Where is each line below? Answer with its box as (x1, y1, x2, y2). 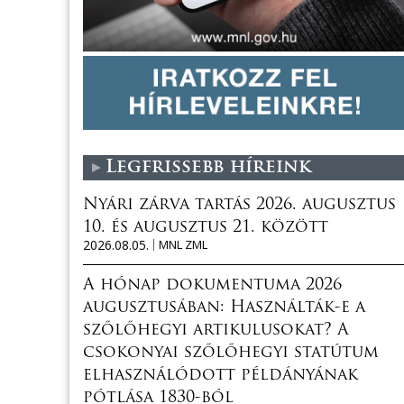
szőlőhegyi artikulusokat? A (83, 321, 349, 339)
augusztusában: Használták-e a (83, 298, 365, 317)
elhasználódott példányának (83, 366, 358, 384)
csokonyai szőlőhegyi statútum (83, 344, 379, 362)
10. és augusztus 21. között (83, 218, 328, 236)
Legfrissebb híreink (106, 158, 311, 177)
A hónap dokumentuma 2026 (83, 276, 342, 294)
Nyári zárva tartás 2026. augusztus (83, 196, 396, 214)
